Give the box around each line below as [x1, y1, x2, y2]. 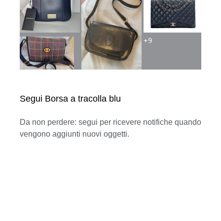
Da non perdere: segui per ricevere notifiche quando [20, 117, 201, 126]
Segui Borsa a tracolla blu [20, 93, 121, 104]
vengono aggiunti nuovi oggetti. [20, 129, 129, 138]
